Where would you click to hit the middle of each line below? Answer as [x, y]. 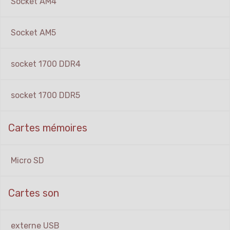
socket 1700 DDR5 [45, 95]
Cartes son [34, 193]
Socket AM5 [33, 33]
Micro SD [27, 161]
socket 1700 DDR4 [46, 64]
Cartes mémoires [48, 128]
